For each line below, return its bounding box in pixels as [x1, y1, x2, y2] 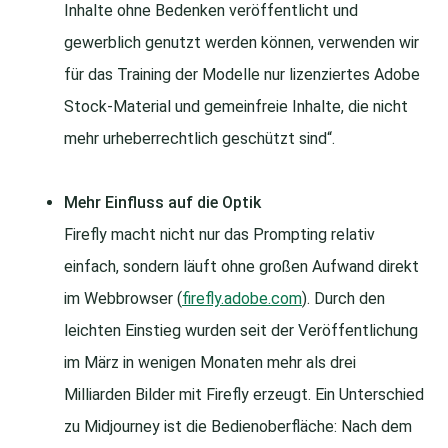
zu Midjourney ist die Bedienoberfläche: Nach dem [64, 417, 412, 437]
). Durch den [302, 289, 385, 309]
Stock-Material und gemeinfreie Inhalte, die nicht [64, 97, 408, 117]
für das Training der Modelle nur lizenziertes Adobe [64, 65, 420, 85]
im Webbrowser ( [64, 289, 182, 309]
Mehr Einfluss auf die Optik [64, 193, 261, 213]
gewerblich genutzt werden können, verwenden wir [64, 33, 419, 53]
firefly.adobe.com [182, 289, 302, 309]
